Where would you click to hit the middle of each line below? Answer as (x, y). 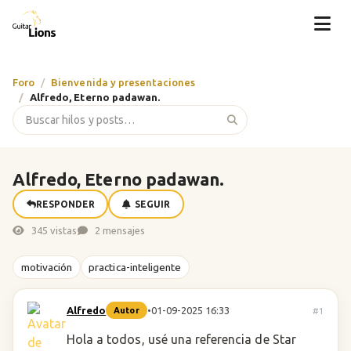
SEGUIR (152, 204)
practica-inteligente (135, 267)
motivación (47, 267)
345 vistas (53, 230)
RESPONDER (65, 204)
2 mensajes (119, 230)
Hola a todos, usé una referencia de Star (181, 339)
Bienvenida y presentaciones (123, 82)
